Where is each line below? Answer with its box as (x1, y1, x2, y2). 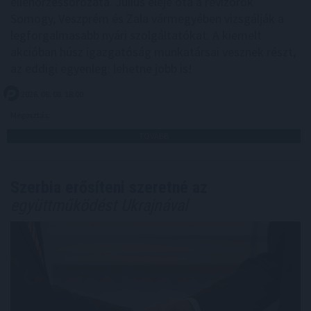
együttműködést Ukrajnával (10, 195, 188, 215)
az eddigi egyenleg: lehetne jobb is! (10, 60, 192, 76)
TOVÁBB (139, 130, 169, 141)
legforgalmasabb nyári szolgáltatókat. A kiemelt (10, 26, 262, 43)
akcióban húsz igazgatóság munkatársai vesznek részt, (10, 43, 296, 60)
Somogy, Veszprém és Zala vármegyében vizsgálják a (10, 10, 284, 26)
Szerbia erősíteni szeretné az (10, 177, 208, 197)
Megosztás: (10, 109, 51, 120)
